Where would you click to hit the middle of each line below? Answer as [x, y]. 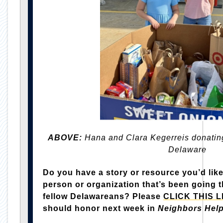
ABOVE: [65, 138]
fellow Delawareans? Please [103, 197]
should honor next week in [100, 209]
